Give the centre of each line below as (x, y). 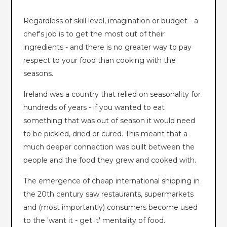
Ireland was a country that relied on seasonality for (112, 94)
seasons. (39, 73)
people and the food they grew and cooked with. (110, 160)
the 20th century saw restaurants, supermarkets (109, 194)
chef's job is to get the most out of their (94, 34)
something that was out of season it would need (109, 120)
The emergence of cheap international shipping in (112, 181)
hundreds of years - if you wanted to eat (94, 107)
